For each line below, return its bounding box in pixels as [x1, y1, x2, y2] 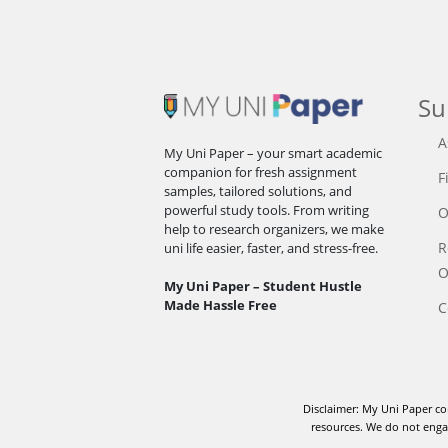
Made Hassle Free [164, 295, 278, 314]
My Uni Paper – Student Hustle [164, 276, 363, 295]
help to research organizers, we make [164, 219, 385, 238]
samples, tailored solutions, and [164, 181, 353, 200]
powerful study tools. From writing [164, 200, 370, 219]
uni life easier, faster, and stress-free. [164, 238, 379, 257]
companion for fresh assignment [164, 162, 358, 181]
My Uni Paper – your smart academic [164, 143, 383, 162]
